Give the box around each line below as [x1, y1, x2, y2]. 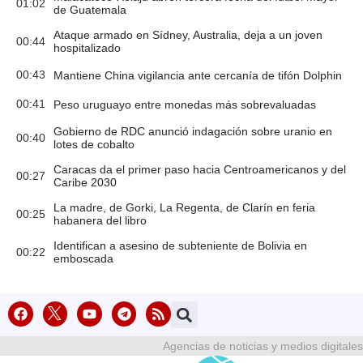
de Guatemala [53, 3, 126, 16]
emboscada [53, 252, 113, 265]
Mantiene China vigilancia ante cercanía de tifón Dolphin [53, 68, 342, 82]
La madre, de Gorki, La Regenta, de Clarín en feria [53, 201, 315, 214]
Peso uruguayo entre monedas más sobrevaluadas [53, 97, 316, 111]
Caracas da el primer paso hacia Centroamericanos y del [53, 163, 346, 176]
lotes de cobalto [53, 138, 135, 151]
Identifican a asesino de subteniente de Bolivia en [53, 239, 307, 252]
